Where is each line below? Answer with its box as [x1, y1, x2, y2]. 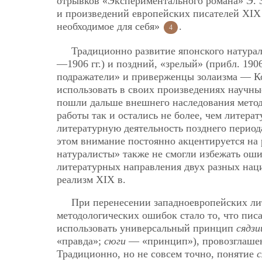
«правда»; [57, 235, 104, 247]
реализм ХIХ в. [57, 173, 126, 185]
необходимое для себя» [57, 20, 163, 32]
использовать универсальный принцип [57, 222, 236, 235]
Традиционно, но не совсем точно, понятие [57, 248, 257, 260]
